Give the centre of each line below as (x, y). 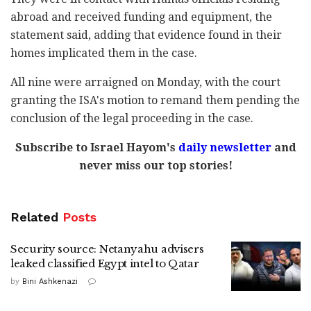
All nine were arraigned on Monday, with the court (145, 82)
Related (34, 217)
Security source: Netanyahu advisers (107, 249)
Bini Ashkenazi (50, 281)
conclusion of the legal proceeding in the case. (132, 118)
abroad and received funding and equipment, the (141, 17)
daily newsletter (225, 147)
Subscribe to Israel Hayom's (96, 147)
